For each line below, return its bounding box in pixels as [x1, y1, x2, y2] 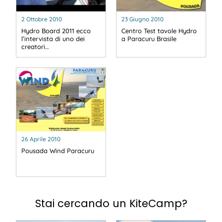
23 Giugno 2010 [121, 15, 164, 23]
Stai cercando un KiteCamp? [35, 196, 187, 211]
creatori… [21, 43, 49, 51]
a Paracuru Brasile [121, 35, 176, 43]
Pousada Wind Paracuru [21, 146, 94, 155]
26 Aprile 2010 [21, 135, 60, 143]
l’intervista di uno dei [21, 35, 85, 43]
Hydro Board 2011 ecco [21, 27, 91, 35]
